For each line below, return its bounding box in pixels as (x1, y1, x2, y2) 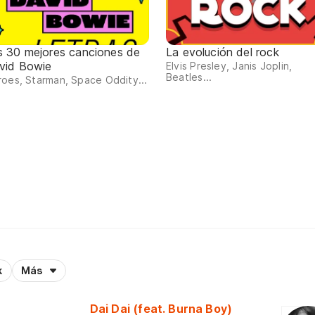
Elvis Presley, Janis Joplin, (166, 60, 292, 72)
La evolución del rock (166, 45, 279, 60)
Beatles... (166, 71, 212, 84)
